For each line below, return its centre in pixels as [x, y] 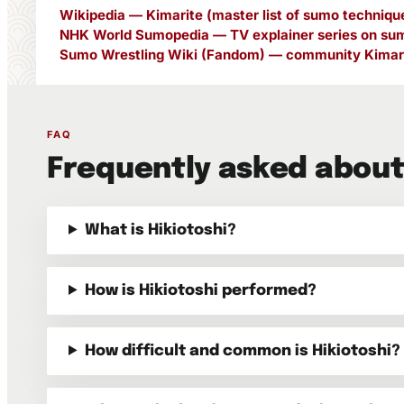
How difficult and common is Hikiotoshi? [243, 351]
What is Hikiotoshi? [161, 230]
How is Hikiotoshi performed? [201, 291]
